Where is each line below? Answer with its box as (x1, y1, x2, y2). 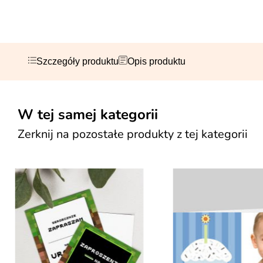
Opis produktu (127, 56, 186, 66)
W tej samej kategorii (18, 105, 158, 124)
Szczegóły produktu (36, 56, 119, 66)
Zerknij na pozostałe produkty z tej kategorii (18, 126, 248, 142)
